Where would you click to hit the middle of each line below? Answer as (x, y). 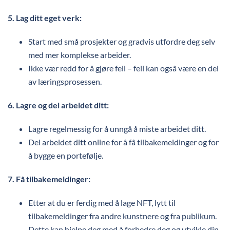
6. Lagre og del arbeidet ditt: (58, 105)
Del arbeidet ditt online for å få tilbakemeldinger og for (123, 142)
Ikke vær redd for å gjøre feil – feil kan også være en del (123, 68)
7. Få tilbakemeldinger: (49, 179)
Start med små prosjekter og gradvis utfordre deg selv (122, 41)
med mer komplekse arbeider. (80, 55)
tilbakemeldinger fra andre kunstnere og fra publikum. (122, 216)
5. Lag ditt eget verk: (45, 18)
